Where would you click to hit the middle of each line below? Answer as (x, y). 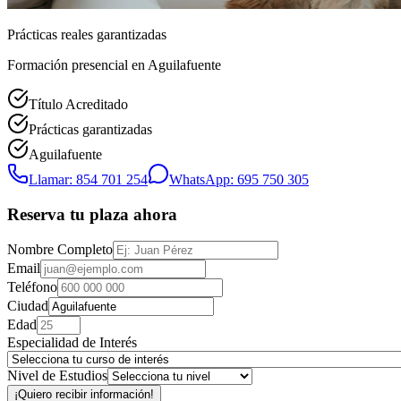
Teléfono (32, 287)
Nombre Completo (60, 250)
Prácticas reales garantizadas (87, 34)
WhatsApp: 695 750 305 (239, 179)
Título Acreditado (78, 104)
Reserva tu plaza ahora (92, 214)
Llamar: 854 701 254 (88, 179)
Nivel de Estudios (57, 376)
